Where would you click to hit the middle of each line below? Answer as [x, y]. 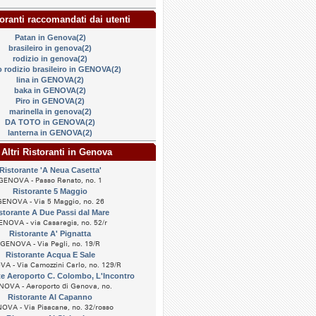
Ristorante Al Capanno [50, 297]
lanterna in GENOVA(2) [50, 133]
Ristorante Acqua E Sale [50, 255]
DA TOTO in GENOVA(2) [50, 122]
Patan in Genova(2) [50, 37]
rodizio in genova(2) [50, 59]
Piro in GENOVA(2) [50, 101]
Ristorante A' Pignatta [50, 233]
